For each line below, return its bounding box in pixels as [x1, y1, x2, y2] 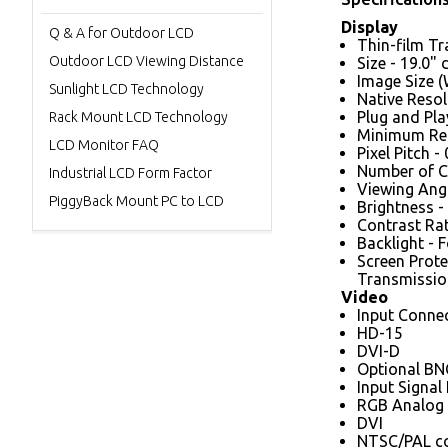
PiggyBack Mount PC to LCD [49, 193, 224, 209]
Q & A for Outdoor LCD [49, 25, 194, 41]
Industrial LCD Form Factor [49, 165, 212, 181]
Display [341, 18, 398, 36]
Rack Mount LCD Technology [49, 109, 228, 125]
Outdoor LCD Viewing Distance [49, 53, 244, 69]
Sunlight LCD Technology [49, 81, 204, 97]
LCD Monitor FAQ [49, 137, 159, 153]
